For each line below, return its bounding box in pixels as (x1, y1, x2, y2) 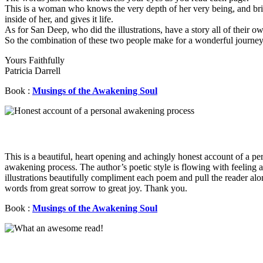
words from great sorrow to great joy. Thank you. (5, 183, 187, 193)
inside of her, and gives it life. (5, 14, 113, 25)
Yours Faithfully (5, 55, 65, 66)
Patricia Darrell (5, 66, 60, 76)
